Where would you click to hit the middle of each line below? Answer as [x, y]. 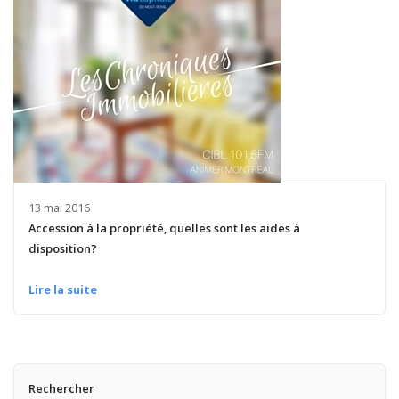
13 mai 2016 [59, 207]
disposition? [62, 248]
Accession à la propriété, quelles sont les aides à [164, 228]
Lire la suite [62, 290]
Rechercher [61, 388]
